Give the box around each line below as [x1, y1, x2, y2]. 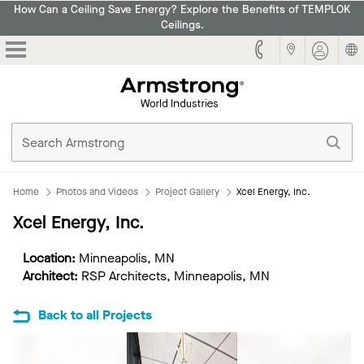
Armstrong [244, 75, 302, 93]
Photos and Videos [56, 185, 138, 199]
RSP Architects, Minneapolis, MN [81, 267, 270, 285]
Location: [23, 249, 79, 267]
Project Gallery [155, 185, 219, 199]
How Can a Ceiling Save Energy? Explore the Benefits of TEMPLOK [14, 2, 350, 18]
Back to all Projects [38, 305, 152, 323]
